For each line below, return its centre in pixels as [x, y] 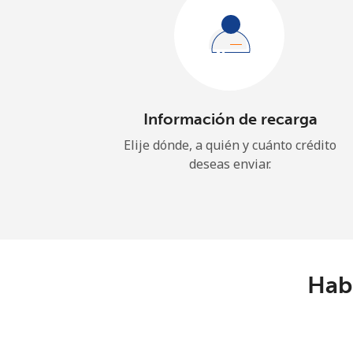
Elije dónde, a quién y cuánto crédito [230, 145]
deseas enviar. [230, 164]
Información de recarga [230, 119]
